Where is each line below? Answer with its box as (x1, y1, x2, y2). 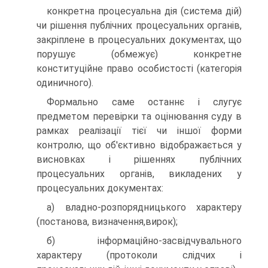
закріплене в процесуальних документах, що (36, 34, 242, 45)
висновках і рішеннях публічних (36, 154, 242, 165)
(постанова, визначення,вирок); (36, 216, 178, 227)
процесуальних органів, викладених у (36, 168, 242, 179)
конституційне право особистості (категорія (36, 63, 242, 74)
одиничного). (36, 77, 93, 89)
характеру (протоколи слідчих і (36, 249, 242, 261)
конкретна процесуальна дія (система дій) (47, 5, 242, 17)
